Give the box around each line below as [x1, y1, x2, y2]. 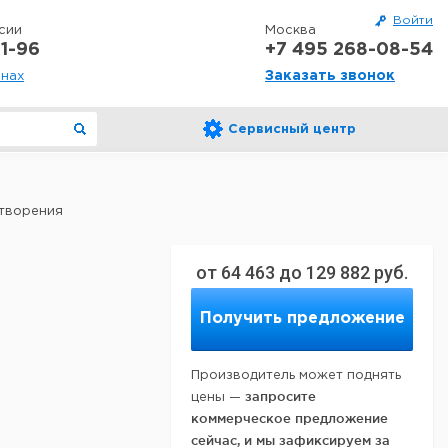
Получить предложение [199, 311, 405, 326]
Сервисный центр [228, 124, 356, 135]
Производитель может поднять [191, 370, 401, 381]
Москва [265, 25, 316, 36]
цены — [191, 392, 245, 403]
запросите [245, 389, 316, 403]
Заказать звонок [265, 70, 395, 82]
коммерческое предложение [191, 411, 388, 425]
